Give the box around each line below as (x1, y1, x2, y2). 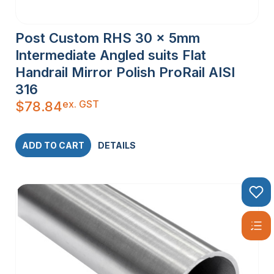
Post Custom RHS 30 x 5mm (15, 29, 200, 46)
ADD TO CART (22, 139, 84, 150)
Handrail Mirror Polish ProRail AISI (15, 64, 235, 80)
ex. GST (62, 97, 99, 110)
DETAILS (98, 139, 136, 150)
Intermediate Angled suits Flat (15, 46, 206, 63)
